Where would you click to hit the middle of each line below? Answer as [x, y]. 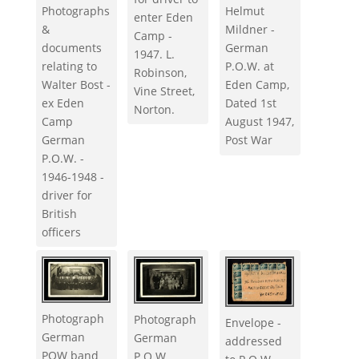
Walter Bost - [77, 84]
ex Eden [63, 103]
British [60, 213]
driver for [67, 195]
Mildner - [250, 30]
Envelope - [254, 323]
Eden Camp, [258, 85]
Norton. [154, 109]
